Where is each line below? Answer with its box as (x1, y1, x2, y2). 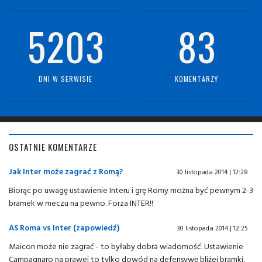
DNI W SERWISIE (39, 74, 92, 84)
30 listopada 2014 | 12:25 (177, 223, 248, 233)
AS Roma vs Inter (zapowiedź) (9, 221, 119, 233)
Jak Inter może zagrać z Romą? (9, 165, 123, 177)
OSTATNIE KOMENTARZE (9, 140, 97, 153)
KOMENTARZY (175, 74, 218, 84)
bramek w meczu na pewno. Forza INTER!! (9, 196, 153, 209)
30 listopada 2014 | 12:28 (176, 167, 248, 177)
